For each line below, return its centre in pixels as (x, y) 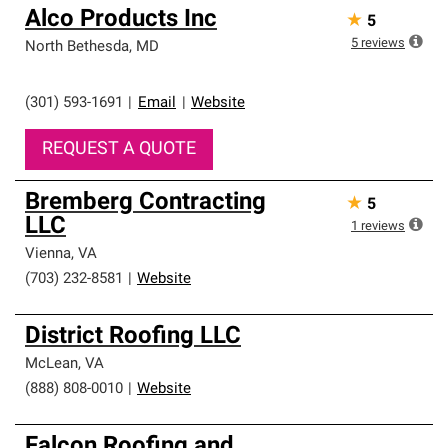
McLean (51, 364)
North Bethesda (77, 47)
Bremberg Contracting (145, 203)
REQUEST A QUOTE (119, 149)
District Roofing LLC (133, 337)
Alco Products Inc (121, 20)
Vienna (48, 254)
